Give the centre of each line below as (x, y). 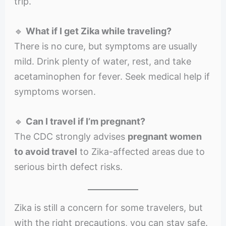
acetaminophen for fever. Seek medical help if (112, 77)
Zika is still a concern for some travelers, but (108, 207)
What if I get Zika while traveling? (98, 31)
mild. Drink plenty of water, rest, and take (102, 62)
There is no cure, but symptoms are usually (105, 46)
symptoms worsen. (55, 92)
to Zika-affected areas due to (141, 151)
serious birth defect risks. (68, 166)
